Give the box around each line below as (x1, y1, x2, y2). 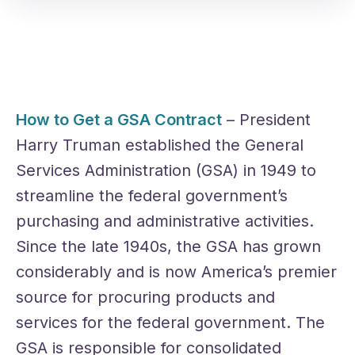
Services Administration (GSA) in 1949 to (16, 161, 316, 181)
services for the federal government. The (16, 313, 325, 333)
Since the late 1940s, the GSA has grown (16, 237, 321, 257)
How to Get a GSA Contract (16, 110, 222, 130)
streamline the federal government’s (16, 186, 288, 206)
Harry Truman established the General (16, 136, 303, 155)
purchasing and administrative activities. (16, 212, 314, 231)
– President (222, 110, 311, 130)
